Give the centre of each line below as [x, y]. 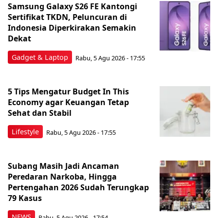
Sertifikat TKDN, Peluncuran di [67, 17]
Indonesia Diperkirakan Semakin [72, 28]
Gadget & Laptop [40, 57]
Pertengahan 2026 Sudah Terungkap [78, 187]
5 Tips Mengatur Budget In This [68, 91]
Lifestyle [25, 132]
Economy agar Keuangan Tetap [68, 102]
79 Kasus [25, 198]
